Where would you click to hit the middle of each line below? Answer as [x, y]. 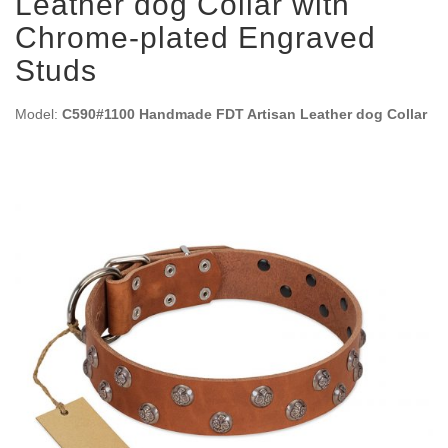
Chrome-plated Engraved [195, 37]
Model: [38, 114]
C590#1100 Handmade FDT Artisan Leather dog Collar [244, 114]
